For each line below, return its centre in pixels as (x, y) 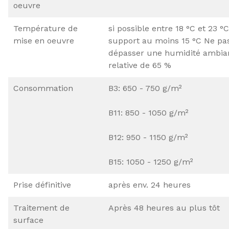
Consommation (43, 88)
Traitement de (41, 208)
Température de (45, 29)
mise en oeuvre (44, 41)
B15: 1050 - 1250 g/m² (151, 162)
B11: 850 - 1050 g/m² (148, 113)
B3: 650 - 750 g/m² (145, 88)
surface (28, 220)
